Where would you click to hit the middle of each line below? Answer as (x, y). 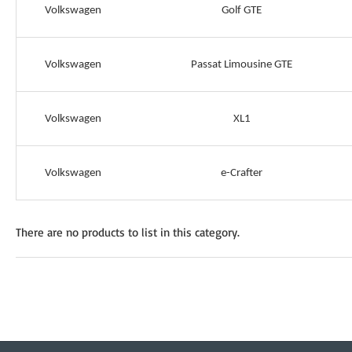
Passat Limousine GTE (242, 65)
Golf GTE (242, 11)
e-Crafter (242, 173)
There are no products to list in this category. (128, 232)
